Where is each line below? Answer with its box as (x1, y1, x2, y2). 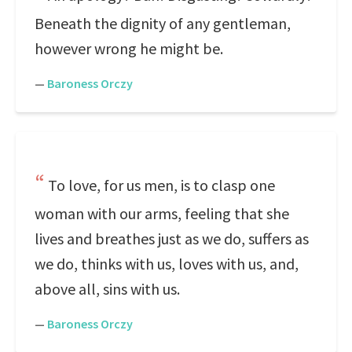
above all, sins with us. (35, 279, 180, 299)
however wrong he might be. (35, 38, 223, 58)
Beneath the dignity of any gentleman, (35, 13, 291, 33)
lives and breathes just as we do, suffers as (35, 229, 309, 248)
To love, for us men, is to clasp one (48, 175, 275, 195)
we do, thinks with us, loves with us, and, (35, 254, 299, 273)
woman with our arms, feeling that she (35, 203, 289, 223)
